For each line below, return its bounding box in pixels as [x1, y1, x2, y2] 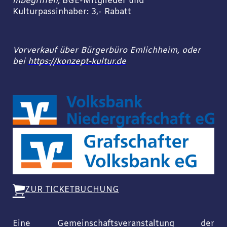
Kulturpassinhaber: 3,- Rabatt [12, 6, 131, 18]
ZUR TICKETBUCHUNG [24, 184, 119, 196]
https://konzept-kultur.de [27, 56, 126, 68]
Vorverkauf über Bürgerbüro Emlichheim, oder [12, 45, 201, 57]
